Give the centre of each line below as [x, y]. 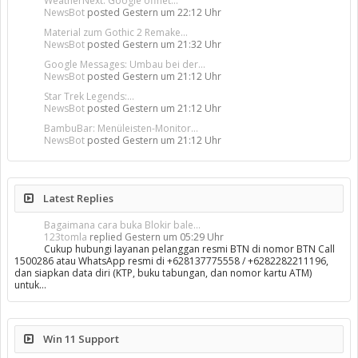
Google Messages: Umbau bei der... [125, 64]
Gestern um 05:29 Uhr [174, 237]
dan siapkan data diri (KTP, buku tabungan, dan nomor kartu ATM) [163, 273]
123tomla [66, 237]
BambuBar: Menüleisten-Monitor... [121, 128]
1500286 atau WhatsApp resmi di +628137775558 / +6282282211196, [171, 261]
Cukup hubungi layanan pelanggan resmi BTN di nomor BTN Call [189, 249]
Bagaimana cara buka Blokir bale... [122, 225]
